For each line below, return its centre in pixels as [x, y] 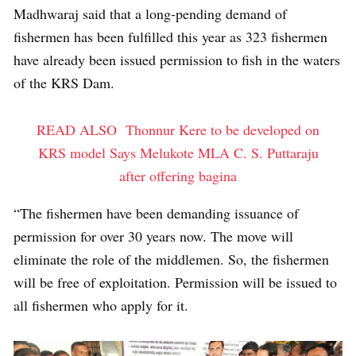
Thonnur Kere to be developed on [222, 130]
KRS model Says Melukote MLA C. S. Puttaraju [178, 153]
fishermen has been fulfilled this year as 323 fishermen [170, 37]
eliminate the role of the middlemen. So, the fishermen [171, 259]
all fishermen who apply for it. [101, 305]
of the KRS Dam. [64, 83]
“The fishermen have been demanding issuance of [156, 213]
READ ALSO [77, 130]
